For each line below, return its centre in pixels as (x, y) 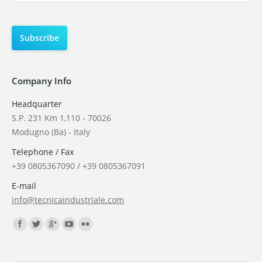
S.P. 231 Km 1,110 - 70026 (61, 118)
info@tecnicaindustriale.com (68, 199)
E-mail (24, 185)
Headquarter (37, 104)
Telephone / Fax (43, 151)
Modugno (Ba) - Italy (51, 132)
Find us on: (33, 222)
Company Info (42, 80)
